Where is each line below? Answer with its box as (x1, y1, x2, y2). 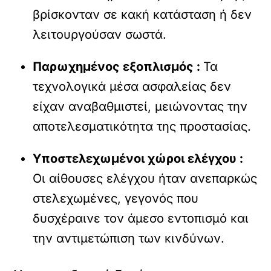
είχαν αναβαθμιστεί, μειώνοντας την (33, 99, 248, 114)
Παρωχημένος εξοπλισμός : (33, 59, 204, 74)
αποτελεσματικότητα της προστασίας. (33, 119, 252, 134)
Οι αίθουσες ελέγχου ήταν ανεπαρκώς (33, 171, 258, 186)
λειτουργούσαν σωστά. (33, 27, 167, 42)
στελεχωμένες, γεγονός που (33, 191, 199, 206)
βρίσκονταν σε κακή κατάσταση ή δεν (33, 7, 252, 22)
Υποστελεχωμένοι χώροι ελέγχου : (33, 151, 244, 166)
